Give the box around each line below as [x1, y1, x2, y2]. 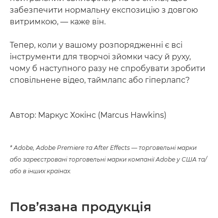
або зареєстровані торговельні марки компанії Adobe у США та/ [10, 155, 207, 163]
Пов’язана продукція [10, 199, 151, 215]
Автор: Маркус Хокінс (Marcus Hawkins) [10, 110, 166, 120]
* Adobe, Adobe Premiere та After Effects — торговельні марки [10, 144, 197, 151]
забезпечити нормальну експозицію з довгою [10, 5, 198, 15]
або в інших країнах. [10, 167, 72, 175]
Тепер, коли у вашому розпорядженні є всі [10, 40, 182, 50]
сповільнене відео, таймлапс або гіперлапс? [10, 75, 190, 85]
